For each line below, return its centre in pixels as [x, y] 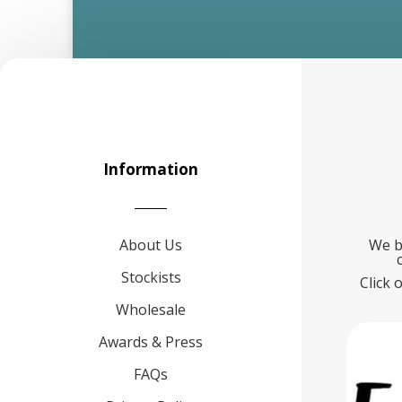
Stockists [151, 277]
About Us [151, 245]
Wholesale [151, 309]
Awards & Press [151, 341]
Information [151, 169]
